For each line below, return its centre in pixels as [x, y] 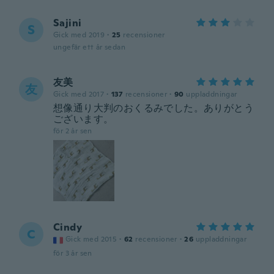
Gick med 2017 [79, 94]
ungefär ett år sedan [89, 47]
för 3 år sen [73, 253]
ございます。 [83, 119]
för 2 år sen [73, 131]
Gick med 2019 [79, 35]
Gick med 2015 [91, 239]
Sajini [68, 23]
